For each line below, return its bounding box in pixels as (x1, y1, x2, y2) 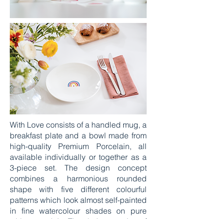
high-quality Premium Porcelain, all (10, 141, 147, 151)
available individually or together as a (10, 152, 147, 162)
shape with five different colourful (10, 184, 147, 194)
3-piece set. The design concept (10, 163, 147, 173)
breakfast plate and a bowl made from (10, 131, 147, 140)
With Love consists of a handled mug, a (10, 120, 147, 130)
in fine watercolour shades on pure (10, 206, 147, 216)
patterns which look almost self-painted (10, 195, 147, 205)
